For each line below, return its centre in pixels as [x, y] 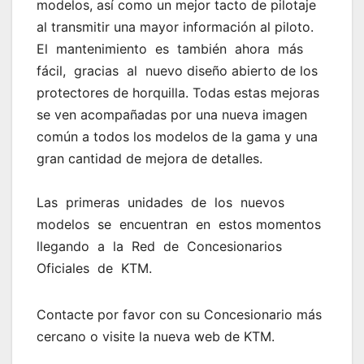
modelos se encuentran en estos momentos [181, 225]
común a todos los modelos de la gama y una [177, 137]
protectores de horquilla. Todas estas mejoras [178, 93]
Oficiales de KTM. [94, 269]
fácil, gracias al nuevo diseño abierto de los [177, 71]
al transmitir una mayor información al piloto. [177, 27]
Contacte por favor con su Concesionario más [179, 315]
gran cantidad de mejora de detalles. [149, 159]
